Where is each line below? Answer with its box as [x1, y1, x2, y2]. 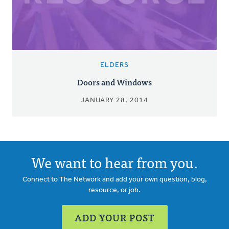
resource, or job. [88, 186, 141, 194]
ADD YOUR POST [74, 210, 155, 225]
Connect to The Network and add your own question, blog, [22, 175, 207, 184]
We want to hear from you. [31, 150, 198, 174]
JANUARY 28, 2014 [81, 96, 148, 104]
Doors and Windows [77, 75, 152, 88]
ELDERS [100, 61, 129, 69]
